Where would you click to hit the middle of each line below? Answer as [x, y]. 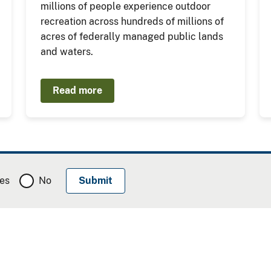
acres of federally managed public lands [132, 37]
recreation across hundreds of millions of [132, 21]
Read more [77, 90]
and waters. [67, 52]
